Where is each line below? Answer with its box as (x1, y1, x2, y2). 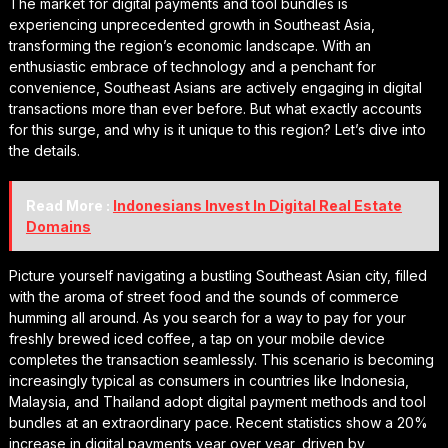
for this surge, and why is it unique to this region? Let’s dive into (8, 120, 426, 138)
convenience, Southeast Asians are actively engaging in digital (8, 78, 422, 96)
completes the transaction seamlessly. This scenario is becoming (8, 350, 434, 368)
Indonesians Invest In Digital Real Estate (112, 196, 402, 214)
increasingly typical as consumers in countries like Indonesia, (8, 371, 409, 389)
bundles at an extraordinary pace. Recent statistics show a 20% (8, 413, 428, 431)
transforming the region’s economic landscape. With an (8, 36, 371, 54)
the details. (8, 141, 80, 159)
